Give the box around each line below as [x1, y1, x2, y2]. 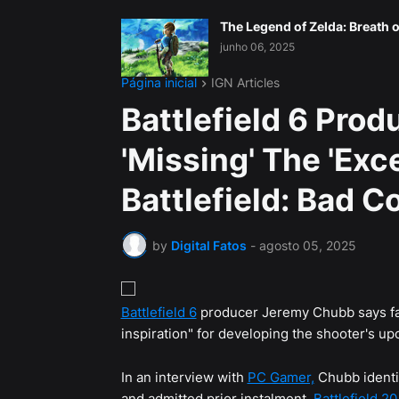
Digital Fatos [170, 237, 247, 253]
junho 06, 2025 [219, 40, 295, 53]
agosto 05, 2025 [258, 237, 356, 253]
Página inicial [120, 75, 197, 90]
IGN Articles [210, 75, 280, 90]
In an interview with [120, 369, 248, 387]
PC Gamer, [247, 369, 314, 387]
